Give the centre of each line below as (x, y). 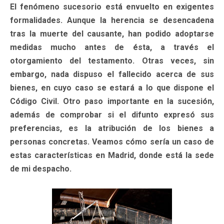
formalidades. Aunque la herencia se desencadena (112, 20)
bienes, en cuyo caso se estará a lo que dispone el (112, 87)
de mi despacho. (41, 168)
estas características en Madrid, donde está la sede (112, 155)
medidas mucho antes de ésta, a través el (112, 47)
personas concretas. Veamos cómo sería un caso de (112, 141)
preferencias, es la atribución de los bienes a (112, 128)
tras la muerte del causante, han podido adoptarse (112, 33)
